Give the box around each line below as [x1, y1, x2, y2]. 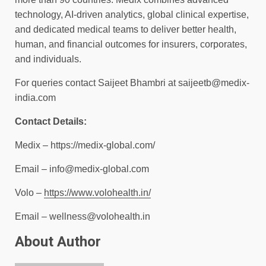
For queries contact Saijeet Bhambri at [15, 77, 178, 88]
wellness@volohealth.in [49, 211, 150, 221]
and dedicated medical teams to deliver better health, [15, 24, 236, 34]
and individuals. [15, 53, 81, 64]
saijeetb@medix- [178, 77, 249, 88]
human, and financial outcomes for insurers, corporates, [15, 39, 247, 49]
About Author [15, 233, 101, 250]
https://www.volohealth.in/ [44, 187, 151, 198]
